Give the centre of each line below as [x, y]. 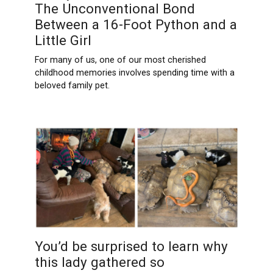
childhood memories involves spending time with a [134, 73]
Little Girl [63, 41]
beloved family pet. [72, 86]
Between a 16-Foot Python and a [136, 25]
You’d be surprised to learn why [131, 246]
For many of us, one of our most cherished [120, 60]
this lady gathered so [99, 262]
